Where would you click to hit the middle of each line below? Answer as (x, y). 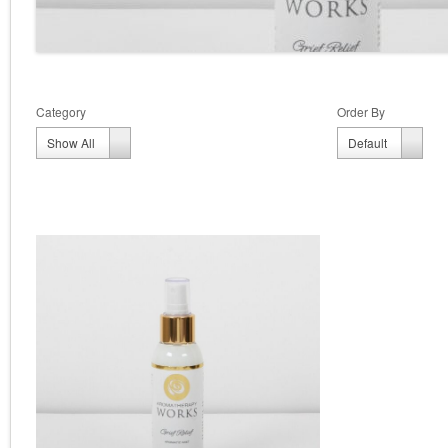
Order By (361, 111)
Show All (71, 142)
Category (61, 111)
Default (368, 142)
